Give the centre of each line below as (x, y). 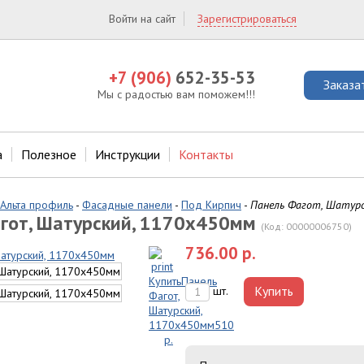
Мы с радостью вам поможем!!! (176, 94)
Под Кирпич (211, 205)
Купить (274, 291)
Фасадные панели (127, 205)
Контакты (206, 154)
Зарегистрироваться (247, 19)
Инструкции (128, 154)
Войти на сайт (142, 19)
